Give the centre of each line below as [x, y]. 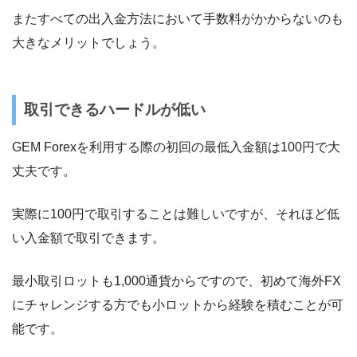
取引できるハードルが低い [114, 110]
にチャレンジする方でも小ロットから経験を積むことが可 [178, 305]
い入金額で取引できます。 [88, 238]
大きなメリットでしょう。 [88, 43]
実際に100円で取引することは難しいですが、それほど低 [176, 214]
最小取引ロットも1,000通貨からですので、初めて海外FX [177, 281]
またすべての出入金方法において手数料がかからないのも [178, 19]
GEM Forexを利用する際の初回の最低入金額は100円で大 [176, 147]
